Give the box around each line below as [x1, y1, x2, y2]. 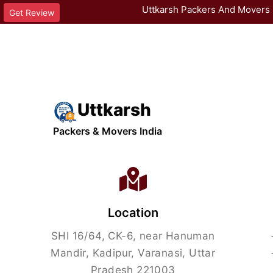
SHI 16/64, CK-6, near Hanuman [51, 230, 215, 242]
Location [107, 205, 158, 220]
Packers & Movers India [53, 125, 162, 138]
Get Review [9, 7, 54, 18]
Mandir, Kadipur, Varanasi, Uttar [51, 247, 216, 259]
